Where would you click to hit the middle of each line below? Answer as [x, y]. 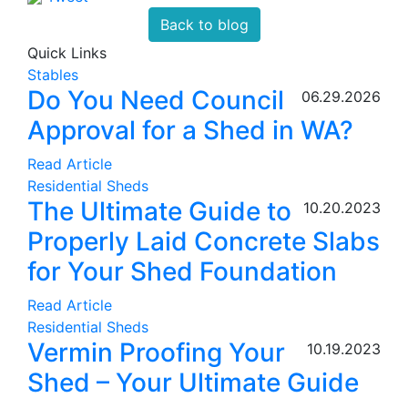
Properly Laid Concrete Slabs [204, 241]
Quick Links [67, 52]
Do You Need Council [156, 100]
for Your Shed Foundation [182, 271]
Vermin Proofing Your [156, 352]
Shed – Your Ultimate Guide [193, 382]
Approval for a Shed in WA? [190, 130]
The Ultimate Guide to [159, 211]
